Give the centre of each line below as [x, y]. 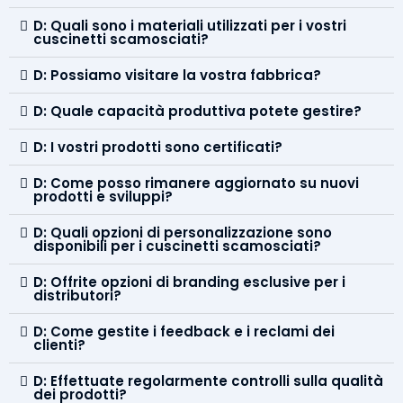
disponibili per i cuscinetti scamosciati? [177, 246]
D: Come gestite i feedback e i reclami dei [184, 331]
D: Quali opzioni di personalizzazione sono [183, 232]
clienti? [59, 345]
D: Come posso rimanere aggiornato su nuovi [196, 183]
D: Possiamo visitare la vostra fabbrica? [177, 75]
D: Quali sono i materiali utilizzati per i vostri [190, 25]
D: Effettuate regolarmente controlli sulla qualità [208, 381]
